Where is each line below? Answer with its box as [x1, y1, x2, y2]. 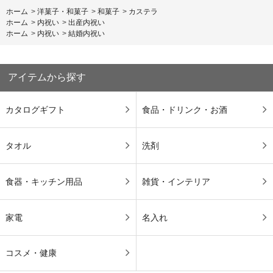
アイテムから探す [8, 72, 87, 83]
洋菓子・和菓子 [37, 7, 88, 16]
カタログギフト [5, 104, 65, 115]
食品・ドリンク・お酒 [141, 104, 227, 115]
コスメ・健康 [5, 248, 57, 258]
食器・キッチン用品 [5, 176, 82, 186]
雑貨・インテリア [141, 176, 210, 186]
